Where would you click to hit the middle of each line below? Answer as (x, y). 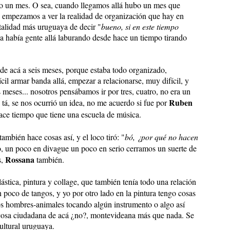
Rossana (20, 160)
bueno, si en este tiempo (140, 27)
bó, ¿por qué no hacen (161, 137)
